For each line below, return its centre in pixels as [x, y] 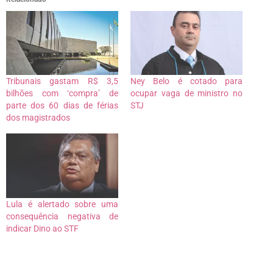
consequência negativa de [62, 216]
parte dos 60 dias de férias [62, 106]
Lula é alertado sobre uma [62, 204]
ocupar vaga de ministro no [186, 94]
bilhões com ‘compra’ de [62, 94]
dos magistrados [38, 118]
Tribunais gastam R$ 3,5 [62, 81]
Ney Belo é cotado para [186, 81]
